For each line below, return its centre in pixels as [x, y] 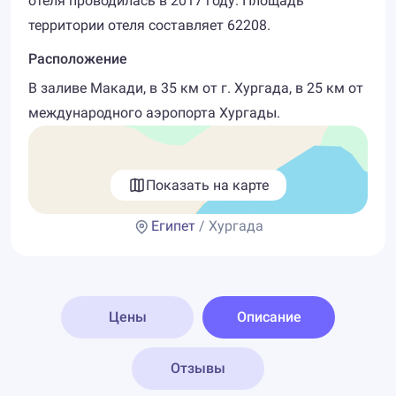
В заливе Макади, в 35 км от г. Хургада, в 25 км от [196, 88]
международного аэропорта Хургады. [154, 113]
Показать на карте [207, 185]
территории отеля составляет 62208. [149, 25]
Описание [269, 317]
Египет [173, 226]
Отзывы [198, 368]
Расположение [78, 59]
